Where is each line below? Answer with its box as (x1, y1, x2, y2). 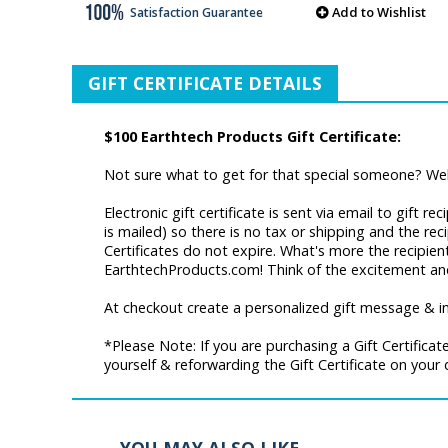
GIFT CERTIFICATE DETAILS (88, 70, 322, 95)
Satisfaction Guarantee (126, 3, 263, 21)
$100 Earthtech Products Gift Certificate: (104, 126, 401, 146)
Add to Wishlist (331, 2, 426, 21)
